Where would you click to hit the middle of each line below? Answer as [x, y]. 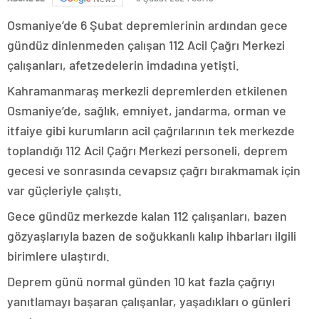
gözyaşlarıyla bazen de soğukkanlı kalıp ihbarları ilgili [152, 236]
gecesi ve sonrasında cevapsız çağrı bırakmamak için [154, 171]
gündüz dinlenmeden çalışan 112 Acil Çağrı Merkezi [146, 45]
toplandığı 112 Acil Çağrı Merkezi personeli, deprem [147, 151]
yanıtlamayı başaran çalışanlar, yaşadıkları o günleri [149, 302]
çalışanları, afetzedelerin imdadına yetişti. [123, 65]
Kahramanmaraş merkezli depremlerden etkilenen [147, 91]
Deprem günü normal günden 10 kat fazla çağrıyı [141, 282]
